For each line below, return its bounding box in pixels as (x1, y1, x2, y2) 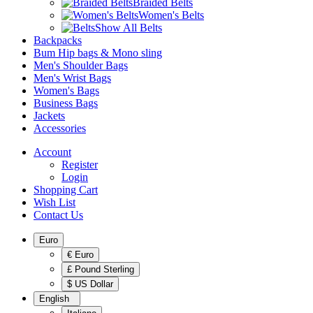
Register (61, 158, 98, 170)
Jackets (34, 109, 65, 122)
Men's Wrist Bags (34, 71, 111, 84)
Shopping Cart (34, 183, 98, 196)
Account (34, 145, 71, 158)
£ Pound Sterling (67, 263, 134, 275)
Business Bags (34, 96, 98, 109)
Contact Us (34, 208, 83, 221)
